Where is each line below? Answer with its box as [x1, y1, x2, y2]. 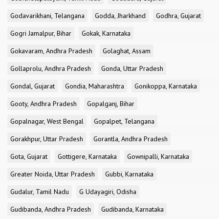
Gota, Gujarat [10, 152, 47, 161]
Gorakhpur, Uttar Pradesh [10, 134, 83, 143]
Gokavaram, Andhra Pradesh [10, 46, 92, 55]
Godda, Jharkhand [95, 11, 146, 20]
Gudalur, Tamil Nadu [10, 187, 69, 196]
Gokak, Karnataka [82, 29, 131, 38]
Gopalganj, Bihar [87, 99, 134, 108]
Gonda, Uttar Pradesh [101, 64, 163, 73]
